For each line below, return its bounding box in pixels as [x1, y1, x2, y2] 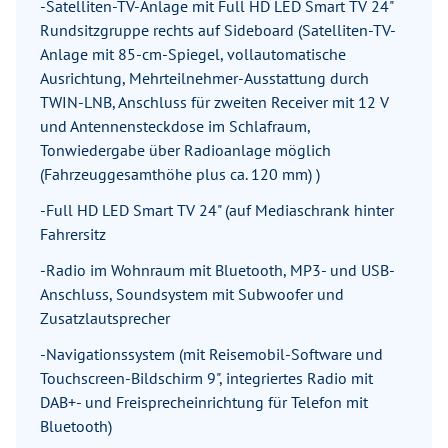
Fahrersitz [40, 224, 106, 245]
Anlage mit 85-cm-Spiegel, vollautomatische [40, 44, 346, 65]
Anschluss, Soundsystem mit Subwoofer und [40, 284, 344, 305]
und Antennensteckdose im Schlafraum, [40, 116, 310, 137]
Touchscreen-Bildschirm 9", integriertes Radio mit [40, 368, 373, 389]
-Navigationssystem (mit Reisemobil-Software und [40, 344, 383, 365]
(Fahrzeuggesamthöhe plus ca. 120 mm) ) [40, 164, 320, 185]
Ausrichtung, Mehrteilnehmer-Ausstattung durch [40, 68, 369, 89]
